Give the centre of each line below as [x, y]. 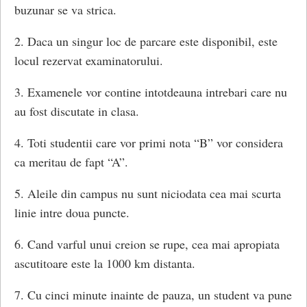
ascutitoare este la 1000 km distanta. [105, 263]
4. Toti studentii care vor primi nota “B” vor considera [149, 143]
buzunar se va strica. [65, 10]
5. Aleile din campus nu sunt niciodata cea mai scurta [148, 194]
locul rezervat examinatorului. [89, 61]
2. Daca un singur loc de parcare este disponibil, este [146, 41]
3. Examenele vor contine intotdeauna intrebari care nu [151, 92]
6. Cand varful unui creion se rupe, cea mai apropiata [147, 244]
